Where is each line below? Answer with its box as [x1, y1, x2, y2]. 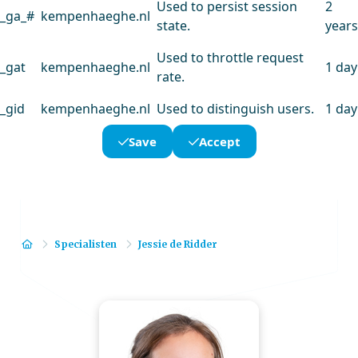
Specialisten [54, 238, 117, 250]
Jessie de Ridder [138, 238, 218, 250]
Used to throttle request [157, 49, 304, 66]
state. [157, 17, 190, 34]
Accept [198, 133, 241, 149]
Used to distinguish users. [157, 100, 314, 117]
